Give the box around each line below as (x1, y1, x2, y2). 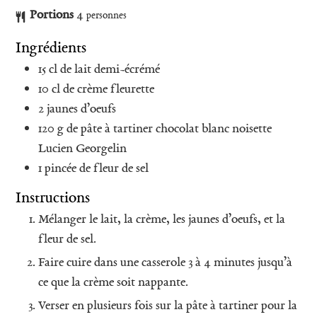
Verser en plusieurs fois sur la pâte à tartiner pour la (38, 296, 297, 315)
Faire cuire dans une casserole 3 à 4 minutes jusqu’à (38, 253, 292, 272)
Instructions (16, 187, 90, 209)
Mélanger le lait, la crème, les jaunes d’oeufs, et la (38, 210, 285, 229)
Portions (30, 6, 74, 24)
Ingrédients (16, 37, 86, 59)
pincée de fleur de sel (45, 159, 149, 178)
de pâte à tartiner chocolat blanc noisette (67, 120, 272, 138)
